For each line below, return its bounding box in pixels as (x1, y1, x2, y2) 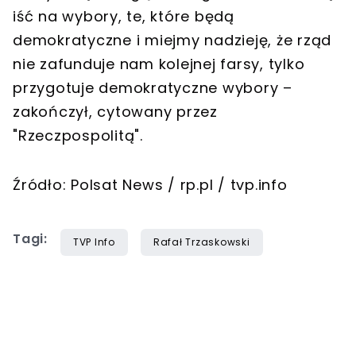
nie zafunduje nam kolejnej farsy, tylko (13, 53, 305, 74)
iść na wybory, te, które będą (13, 6, 234, 26)
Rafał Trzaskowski (153, 234, 250, 249)
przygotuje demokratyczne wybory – (13, 77, 292, 98)
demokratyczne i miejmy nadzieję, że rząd (13, 29, 331, 50)
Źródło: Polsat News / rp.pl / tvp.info (13, 174, 288, 195)
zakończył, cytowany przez (13, 101, 218, 122)
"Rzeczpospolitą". (13, 125, 143, 145)
